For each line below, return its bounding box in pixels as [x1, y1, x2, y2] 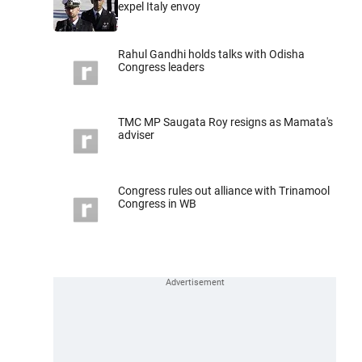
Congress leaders [118, 60, 204, 74]
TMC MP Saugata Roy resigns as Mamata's [118, 116, 333, 129]
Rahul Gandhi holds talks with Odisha [118, 47, 305, 61]
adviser [118, 128, 154, 142]
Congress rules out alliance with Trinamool [118, 184, 330, 198]
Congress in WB [118, 197, 196, 211]
